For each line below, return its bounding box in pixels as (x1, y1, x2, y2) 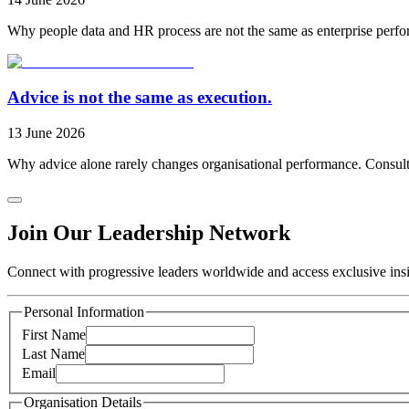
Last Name (22, 345, 85, 362)
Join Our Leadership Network (7, 221, 290, 246)
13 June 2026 (7, 124, 85, 141)
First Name (22, 326, 86, 342)
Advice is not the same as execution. (7, 87, 272, 107)
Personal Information (24, 304, 144, 320)
